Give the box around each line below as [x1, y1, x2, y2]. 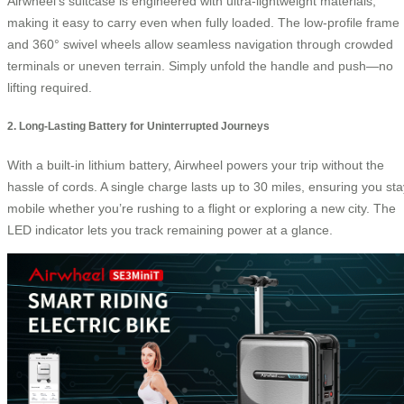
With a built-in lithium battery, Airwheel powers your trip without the [7, 158, 384, 173]
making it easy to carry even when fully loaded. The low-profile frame [7, 14, 399, 30]
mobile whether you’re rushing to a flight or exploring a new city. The [7, 201, 396, 216]
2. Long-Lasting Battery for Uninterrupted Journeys [7, 120, 270, 133]
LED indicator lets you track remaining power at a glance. [7, 223, 333, 238]
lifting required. [7, 79, 92, 95]
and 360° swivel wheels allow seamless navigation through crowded [7, 36, 393, 51]
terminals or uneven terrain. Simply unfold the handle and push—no [7, 58, 393, 73]
